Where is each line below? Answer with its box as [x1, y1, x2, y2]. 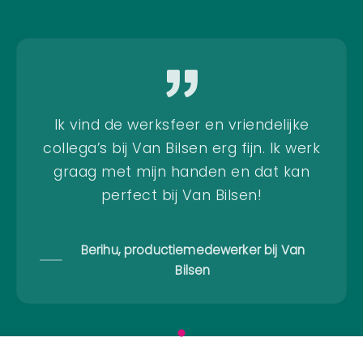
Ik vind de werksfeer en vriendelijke [53, 114, 310, 135]
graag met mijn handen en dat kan [53, 161, 310, 181]
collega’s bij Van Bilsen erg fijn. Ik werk [43, 138, 320, 158]
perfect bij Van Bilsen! [100, 185, 263, 205]
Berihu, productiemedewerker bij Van [80, 241, 305, 258]
